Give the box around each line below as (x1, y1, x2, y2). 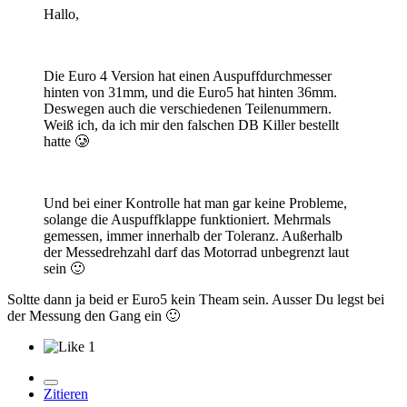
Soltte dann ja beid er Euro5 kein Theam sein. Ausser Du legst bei (7, 292, 384, 308)
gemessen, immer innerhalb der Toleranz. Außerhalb (44, 228, 342, 244)
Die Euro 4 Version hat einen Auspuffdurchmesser (44, 68, 332, 84)
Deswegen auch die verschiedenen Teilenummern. (44, 101, 332, 117)
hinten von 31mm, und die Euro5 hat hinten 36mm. (44, 84, 337, 101)
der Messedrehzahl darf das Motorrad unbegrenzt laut (44, 244, 349, 261)
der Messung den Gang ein (7, 308, 165, 324)
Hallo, (44, 6, 79, 23)
